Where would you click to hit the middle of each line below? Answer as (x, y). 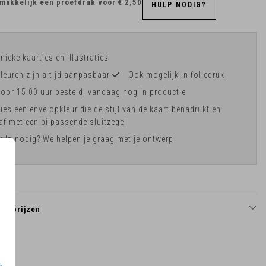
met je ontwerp (144, 139)
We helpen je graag (78, 139)
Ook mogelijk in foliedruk (176, 75)
